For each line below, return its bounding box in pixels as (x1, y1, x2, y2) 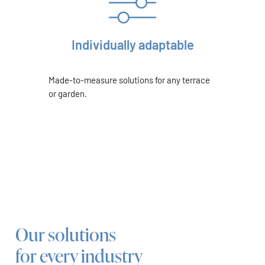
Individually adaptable (71, 36, 194, 52)
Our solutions (15, 222, 116, 247)
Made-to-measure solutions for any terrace (48, 75, 210, 86)
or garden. (48, 88, 87, 99)
